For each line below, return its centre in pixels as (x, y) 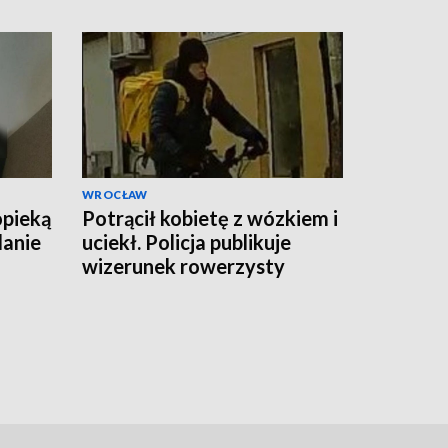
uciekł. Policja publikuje (186, 242)
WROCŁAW (115, 195)
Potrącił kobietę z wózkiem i (210, 218)
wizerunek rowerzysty (183, 266)
